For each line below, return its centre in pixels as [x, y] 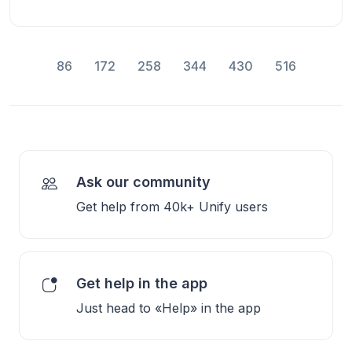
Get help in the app [142, 283]
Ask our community [143, 181]
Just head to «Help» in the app [169, 308]
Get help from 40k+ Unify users [172, 206]
